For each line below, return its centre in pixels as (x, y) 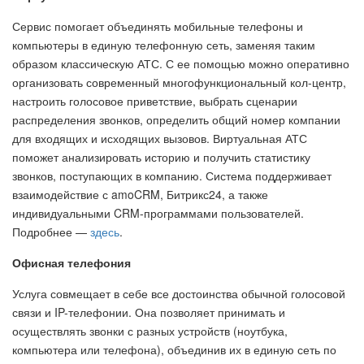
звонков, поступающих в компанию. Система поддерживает (172, 175)
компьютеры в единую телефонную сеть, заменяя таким (164, 44)
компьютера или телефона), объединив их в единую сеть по (174, 349)
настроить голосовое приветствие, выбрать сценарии (155, 100)
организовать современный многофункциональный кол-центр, (179, 82)
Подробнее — (51, 231)
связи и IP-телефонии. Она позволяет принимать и (149, 312)
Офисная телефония (71, 262)
